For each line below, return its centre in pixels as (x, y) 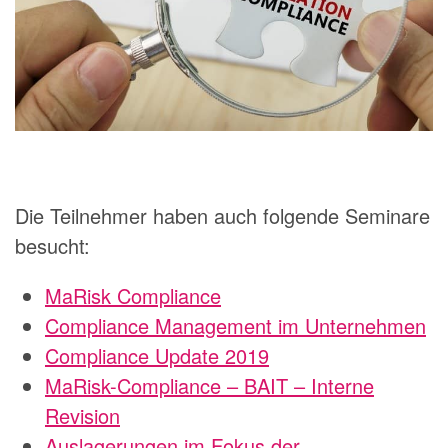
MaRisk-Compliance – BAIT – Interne (209, 386)
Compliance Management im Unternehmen (235, 326)
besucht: (52, 246)
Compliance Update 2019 (157, 356)
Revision (82, 416)
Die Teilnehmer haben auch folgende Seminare (222, 216)
